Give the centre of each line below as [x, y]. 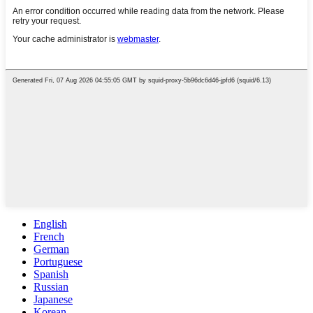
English [50, 224]
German [51, 249]
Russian [51, 287]
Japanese [53, 299]
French [49, 236]
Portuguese [58, 262]
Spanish [51, 274]
